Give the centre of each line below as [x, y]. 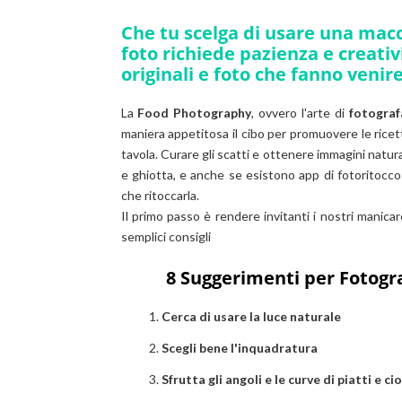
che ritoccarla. [161, 195]
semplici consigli [167, 236]
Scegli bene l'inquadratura [239, 348]
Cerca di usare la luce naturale [251, 316]
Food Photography [195, 113]
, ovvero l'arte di [301, 113]
